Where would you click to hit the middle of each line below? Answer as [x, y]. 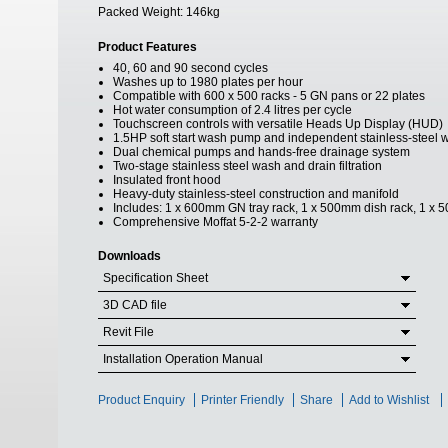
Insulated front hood [167, 180]
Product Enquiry [141, 400]
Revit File [128, 332]
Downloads [129, 256]
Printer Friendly [242, 400]
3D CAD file [135, 305]
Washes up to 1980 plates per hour [208, 82]
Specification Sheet [155, 278]
